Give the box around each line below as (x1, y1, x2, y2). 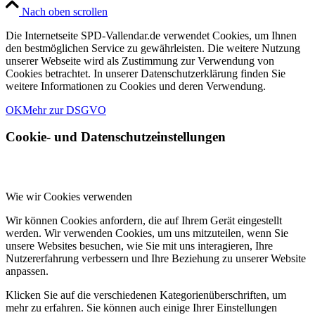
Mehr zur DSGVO (22, 103, 106, 116)
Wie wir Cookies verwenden (6, 191, 132, 203)
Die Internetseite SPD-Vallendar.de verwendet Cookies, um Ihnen (6, 29, 297, 41)
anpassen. (6, 265, 49, 278)
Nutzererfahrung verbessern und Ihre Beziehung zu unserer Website (6, 252, 306, 265)
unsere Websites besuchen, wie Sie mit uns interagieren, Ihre (6, 240, 273, 252)
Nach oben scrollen (22, 5, 108, 18)
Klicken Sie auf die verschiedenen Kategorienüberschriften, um (6, 289, 286, 302)
